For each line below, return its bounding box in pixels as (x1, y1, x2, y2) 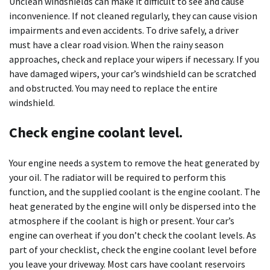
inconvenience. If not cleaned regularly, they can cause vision (9, 10, 257, 22)
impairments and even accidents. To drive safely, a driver (9, 24, 239, 37)
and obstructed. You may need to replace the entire (9, 82, 218, 95)
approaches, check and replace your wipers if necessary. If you (9, 53, 259, 66)
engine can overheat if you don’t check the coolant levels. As (9, 229, 256, 242)
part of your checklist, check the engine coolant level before (9, 243, 257, 256)
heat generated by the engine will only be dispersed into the (9, 200, 256, 213)
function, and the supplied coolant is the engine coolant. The (9, 186, 260, 198)
